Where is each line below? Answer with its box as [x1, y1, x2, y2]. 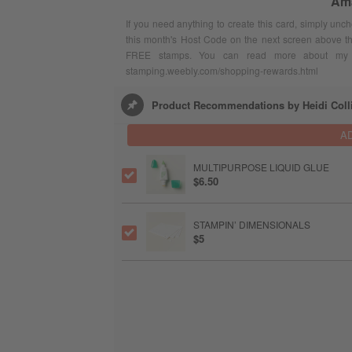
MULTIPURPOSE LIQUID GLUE [193, 160, 329, 174]
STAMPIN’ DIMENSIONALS [193, 218, 310, 231]
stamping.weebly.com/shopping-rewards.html [126, 64, 318, 77]
